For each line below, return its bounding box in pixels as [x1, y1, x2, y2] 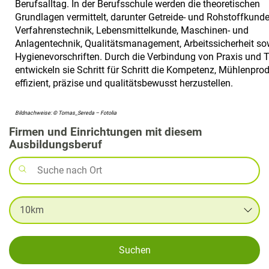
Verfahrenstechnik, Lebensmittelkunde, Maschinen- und [15, 24, 249, 36]
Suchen [118, 244, 151, 256]
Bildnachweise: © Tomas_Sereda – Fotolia [15, 109, 116, 116]
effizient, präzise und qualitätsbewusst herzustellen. [15, 77, 233, 89]
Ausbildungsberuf [9, 137, 102, 151]
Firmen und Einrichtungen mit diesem [9, 124, 202, 139]
